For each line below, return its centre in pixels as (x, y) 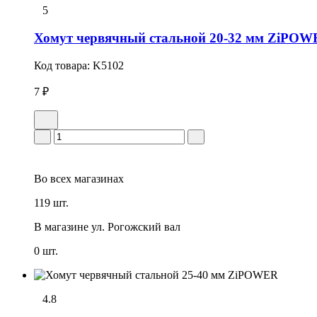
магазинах (98, 178)
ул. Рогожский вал (136, 226)
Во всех (53, 178)
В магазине (61, 226)
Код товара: (63, 65)
